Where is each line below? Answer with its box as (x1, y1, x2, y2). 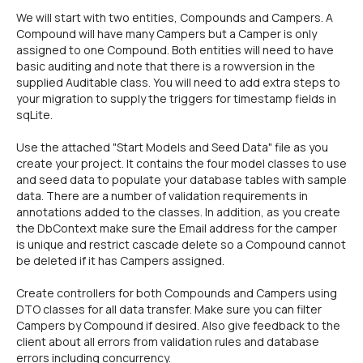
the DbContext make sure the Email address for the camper (16, 220, 337, 236)
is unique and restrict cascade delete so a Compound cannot (16, 237, 346, 252)
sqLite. (16, 107, 53, 122)
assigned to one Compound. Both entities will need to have (16, 42, 334, 58)
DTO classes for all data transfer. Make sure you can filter (16, 301, 322, 317)
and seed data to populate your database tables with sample (16, 172, 347, 187)
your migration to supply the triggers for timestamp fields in (16, 91, 336, 106)
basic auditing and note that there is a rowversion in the (16, 58, 315, 74)
